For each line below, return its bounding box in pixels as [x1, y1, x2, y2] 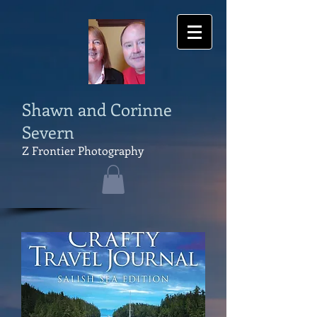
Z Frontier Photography [22, 143, 144, 158]
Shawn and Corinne [22, 98, 172, 120]
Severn [22, 120, 74, 143]
